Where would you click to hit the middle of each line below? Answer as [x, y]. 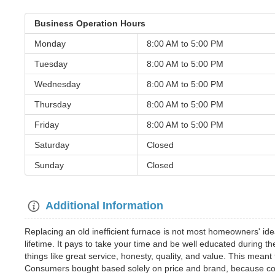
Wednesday [57, 84]
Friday [47, 125]
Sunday [49, 165]
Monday [50, 44]
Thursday [53, 104]
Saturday [52, 145]
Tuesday [51, 64]
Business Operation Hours [90, 23]
